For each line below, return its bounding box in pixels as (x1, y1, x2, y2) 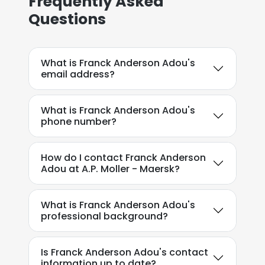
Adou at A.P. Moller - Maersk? (41, 162, 180, 176)
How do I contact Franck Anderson (41, 151, 206, 164)
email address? (41, 67, 115, 81)
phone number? (41, 115, 117, 128)
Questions (28, 9, 106, 30)
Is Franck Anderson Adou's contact (41, 245, 208, 259)
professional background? (41, 209, 168, 223)
